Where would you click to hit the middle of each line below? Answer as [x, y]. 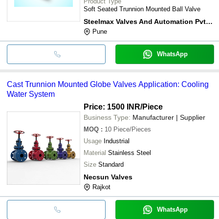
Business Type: [107, 117]
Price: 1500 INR [112, 107]
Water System [31, 94]
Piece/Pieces [132, 129]
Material [95, 153]
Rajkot [101, 187]
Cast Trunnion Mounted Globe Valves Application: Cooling [108, 84]
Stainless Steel [130, 153]
